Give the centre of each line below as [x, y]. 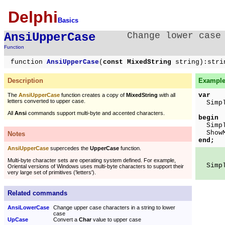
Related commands [37, 193]
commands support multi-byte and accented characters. [96, 113]
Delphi [33, 17]
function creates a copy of [93, 95]
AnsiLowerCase [28, 207]
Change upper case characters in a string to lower [114, 207]
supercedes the [69, 148]
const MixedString [139, 62]
